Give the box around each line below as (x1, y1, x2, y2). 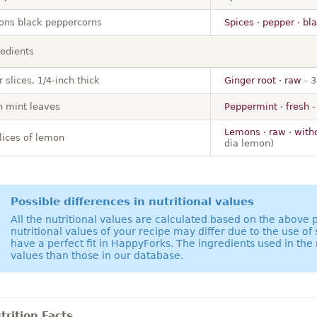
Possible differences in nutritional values (10, 195, 254, 208)
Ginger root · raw (224, 74, 301, 86)
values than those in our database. (10, 249, 183, 261)
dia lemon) (224, 137, 274, 149)
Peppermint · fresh (224, 100, 309, 112)
